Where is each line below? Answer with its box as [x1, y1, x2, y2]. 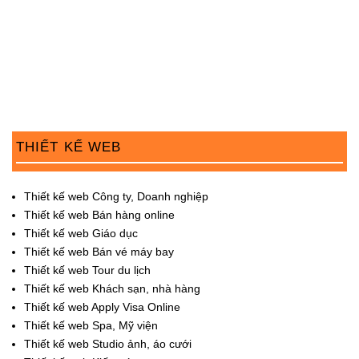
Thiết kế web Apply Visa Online [24, 300, 180, 313]
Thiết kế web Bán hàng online [24, 208, 175, 221]
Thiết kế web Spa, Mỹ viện [24, 318, 158, 332]
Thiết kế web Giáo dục [24, 226, 138, 240]
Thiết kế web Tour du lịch [24, 263, 151, 276]
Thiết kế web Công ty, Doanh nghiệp [24, 189, 208, 203]
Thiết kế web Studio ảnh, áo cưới [24, 337, 192, 350]
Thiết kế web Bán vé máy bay [24, 244, 174, 258]
